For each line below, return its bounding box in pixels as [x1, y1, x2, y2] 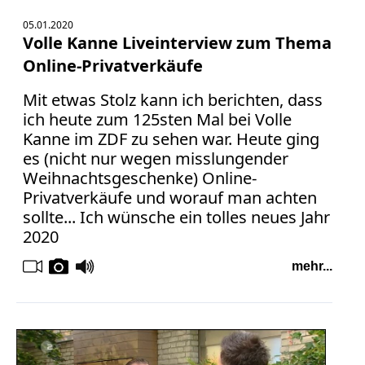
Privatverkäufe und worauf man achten [23, 187, 317, 209]
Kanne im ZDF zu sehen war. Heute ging [23, 128, 319, 151]
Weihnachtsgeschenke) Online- [23, 167, 257, 190]
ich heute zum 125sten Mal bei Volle [23, 108, 292, 131]
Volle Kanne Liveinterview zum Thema [23, 32, 332, 55]
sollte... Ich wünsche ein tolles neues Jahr [23, 206, 330, 229]
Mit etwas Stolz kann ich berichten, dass [23, 89, 323, 112]
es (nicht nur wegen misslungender [23, 147, 288, 170]
